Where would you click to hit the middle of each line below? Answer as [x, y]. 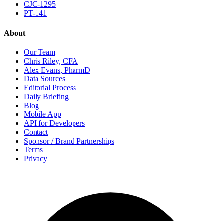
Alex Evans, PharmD [57, 70]
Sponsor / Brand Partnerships [69, 141]
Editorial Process [50, 87]
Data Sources [44, 78]
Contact [36, 132]
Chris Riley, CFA [51, 61]
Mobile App [42, 114]
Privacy [36, 158]
